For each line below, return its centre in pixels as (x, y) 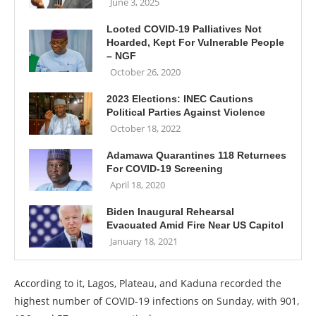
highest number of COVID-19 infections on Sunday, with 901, (157, 301)
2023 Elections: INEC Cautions (180, 99)
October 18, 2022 (145, 128)
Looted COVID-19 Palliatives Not (184, 29)
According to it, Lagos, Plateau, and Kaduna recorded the (148, 283)
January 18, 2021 (144, 241)
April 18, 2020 (138, 185)
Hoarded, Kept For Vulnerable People (195, 42)
